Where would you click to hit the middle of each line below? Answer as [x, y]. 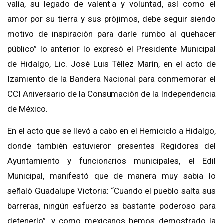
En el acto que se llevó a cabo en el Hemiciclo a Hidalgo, [111, 131]
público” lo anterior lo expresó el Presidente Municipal [111, 49]
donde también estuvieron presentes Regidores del [111, 146]
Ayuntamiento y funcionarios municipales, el [105, 161]
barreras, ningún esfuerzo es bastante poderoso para [111, 206]
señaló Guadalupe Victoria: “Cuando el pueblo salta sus [111, 191]
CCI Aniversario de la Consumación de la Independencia [111, 94]
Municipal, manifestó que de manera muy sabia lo [111, 176]
